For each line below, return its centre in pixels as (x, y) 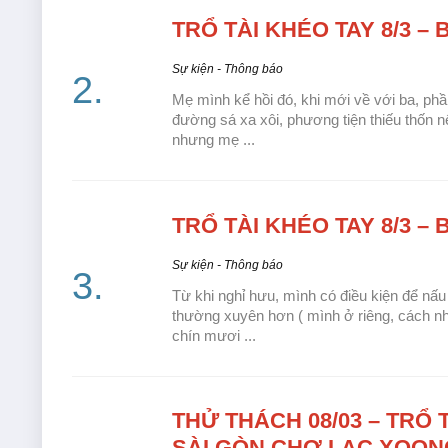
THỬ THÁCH (237, 421)
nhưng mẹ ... (213, 139)
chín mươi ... (214, 335)
